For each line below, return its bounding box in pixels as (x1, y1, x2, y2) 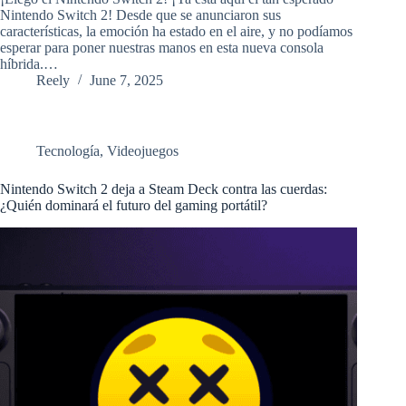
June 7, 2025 (90, 72, 163, 89)
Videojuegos (107, 143, 179, 159)
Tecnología (36, 143, 100, 159)
